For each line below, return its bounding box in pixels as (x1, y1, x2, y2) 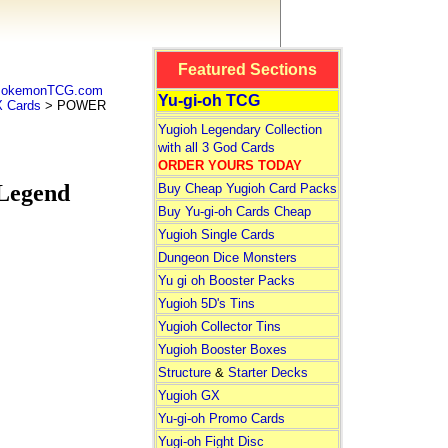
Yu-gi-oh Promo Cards (157, 411, 285, 426)
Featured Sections (177, 61, 317, 78)
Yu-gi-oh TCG (157, 92, 260, 109)
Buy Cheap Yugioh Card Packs (157, 181, 337, 196)
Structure (157, 365, 211, 380)
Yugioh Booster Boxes (157, 342, 287, 357)
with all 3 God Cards (157, 140, 275, 155)
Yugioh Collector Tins (157, 319, 281, 334)
